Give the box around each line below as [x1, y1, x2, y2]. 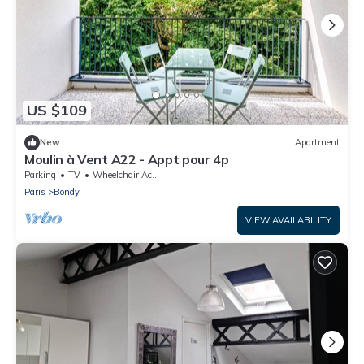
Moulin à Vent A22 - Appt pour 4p [24, 150, 229, 167]
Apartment [295, 136, 340, 149]
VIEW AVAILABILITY [245, 214, 331, 226]
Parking [24, 168, 56, 180]
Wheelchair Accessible [93, 168, 152, 180]
